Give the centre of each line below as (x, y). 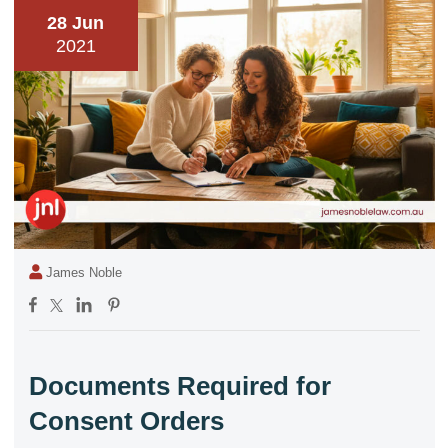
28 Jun (76, 23)
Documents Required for (179, 385)
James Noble (84, 273)
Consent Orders (126, 420)
